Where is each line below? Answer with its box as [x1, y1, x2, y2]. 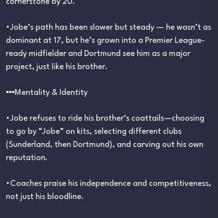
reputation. [6, 154, 48, 163]
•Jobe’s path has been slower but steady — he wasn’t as [6, 23, 211, 32]
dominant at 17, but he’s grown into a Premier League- [6, 36, 205, 45]
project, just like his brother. [6, 63, 108, 72]
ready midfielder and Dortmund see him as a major [6, 50, 190, 58]
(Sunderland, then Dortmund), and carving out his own [6, 141, 203, 149]
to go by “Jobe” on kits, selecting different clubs [6, 127, 182, 136]
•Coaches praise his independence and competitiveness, [6, 180, 211, 188]
